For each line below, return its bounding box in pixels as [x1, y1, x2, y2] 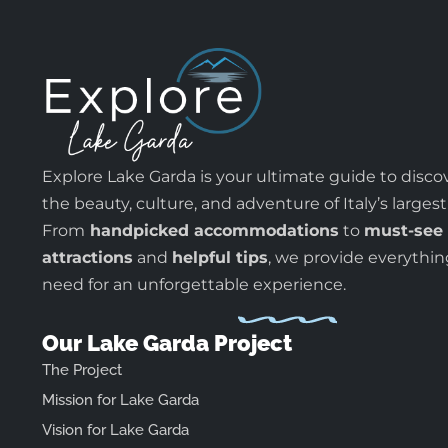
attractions [42, 248, 133, 268]
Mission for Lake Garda [42, 390, 199, 409]
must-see [364, 221, 443, 241]
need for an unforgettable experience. [42, 275, 346, 295]
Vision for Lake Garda [42, 420, 189, 439]
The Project [42, 360, 122, 379]
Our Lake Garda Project [42, 329, 292, 356]
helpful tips [172, 248, 268, 268]
